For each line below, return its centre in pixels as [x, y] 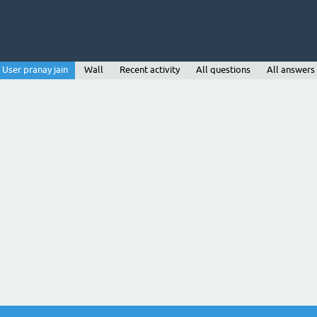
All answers [291, 70]
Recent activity [150, 70]
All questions [223, 70]
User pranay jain [35, 70]
